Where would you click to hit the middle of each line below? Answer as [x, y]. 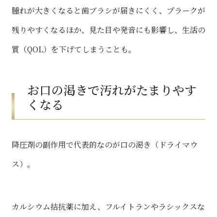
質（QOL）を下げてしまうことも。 [74, 49]
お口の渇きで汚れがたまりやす [112, 89]
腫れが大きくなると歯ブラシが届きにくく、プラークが [108, 10]
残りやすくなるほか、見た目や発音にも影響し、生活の [108, 30]
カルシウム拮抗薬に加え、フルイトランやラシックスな [108, 206]
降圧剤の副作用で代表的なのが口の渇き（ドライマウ [105, 144]
